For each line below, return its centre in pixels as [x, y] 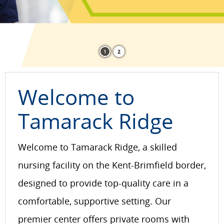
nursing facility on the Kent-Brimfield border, [112, 165]
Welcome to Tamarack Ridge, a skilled [97, 147]
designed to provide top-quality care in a [103, 183]
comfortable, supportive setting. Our [94, 201]
